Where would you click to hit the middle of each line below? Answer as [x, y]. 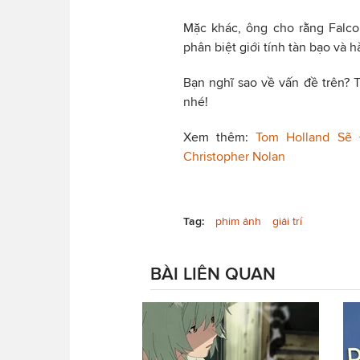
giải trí [287, 221]
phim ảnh [238, 221]
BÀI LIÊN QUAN [213, 273]
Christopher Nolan [234, 156]
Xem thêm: [216, 137]
